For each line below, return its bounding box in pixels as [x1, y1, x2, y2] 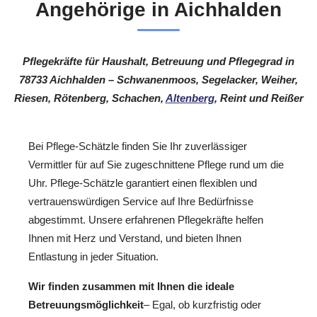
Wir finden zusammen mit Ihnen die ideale [28, 280, 234, 293]
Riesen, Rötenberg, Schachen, [13, 92, 166, 105]
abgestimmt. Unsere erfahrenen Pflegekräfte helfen [28, 213, 263, 226]
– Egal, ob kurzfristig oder [144, 299, 261, 311]
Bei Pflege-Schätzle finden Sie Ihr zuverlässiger [28, 139, 247, 152]
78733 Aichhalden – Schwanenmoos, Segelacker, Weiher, [19, 74, 298, 86]
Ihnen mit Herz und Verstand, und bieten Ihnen [28, 231, 241, 244]
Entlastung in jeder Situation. [28, 250, 158, 263]
